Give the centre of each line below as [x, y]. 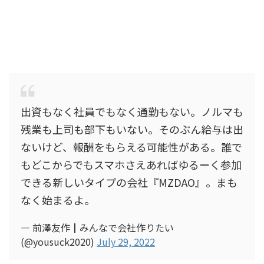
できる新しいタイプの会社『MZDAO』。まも [129, 182]
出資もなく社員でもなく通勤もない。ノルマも [132, 111]
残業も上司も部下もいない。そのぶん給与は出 [132, 129]
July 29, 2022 [126, 242]
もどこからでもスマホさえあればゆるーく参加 [131, 164]
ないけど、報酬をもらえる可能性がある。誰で [131, 147]
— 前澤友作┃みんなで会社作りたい [97, 227]
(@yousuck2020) [59, 242]
